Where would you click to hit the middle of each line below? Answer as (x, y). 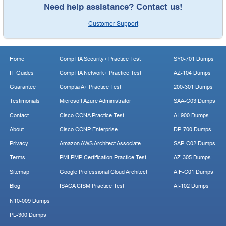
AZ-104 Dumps (192, 73)
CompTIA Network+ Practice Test (100, 73)
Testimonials (25, 101)
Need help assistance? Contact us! (113, 7)
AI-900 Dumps (191, 115)
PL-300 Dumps (28, 215)
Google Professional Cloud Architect (103, 172)
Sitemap (19, 172)
